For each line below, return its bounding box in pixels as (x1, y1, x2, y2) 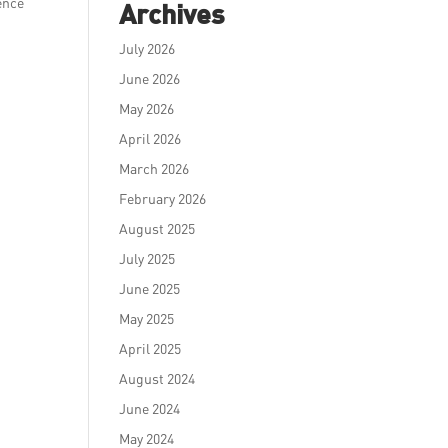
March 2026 (119, 160, 190, 177)
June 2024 (119, 400, 181, 417)
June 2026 (119, 70, 181, 87)
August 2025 (119, 220, 196, 237)
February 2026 (119, 190, 207, 207)
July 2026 (119, 40, 176, 57)
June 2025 (119, 280, 181, 297)
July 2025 (119, 250, 176, 267)
